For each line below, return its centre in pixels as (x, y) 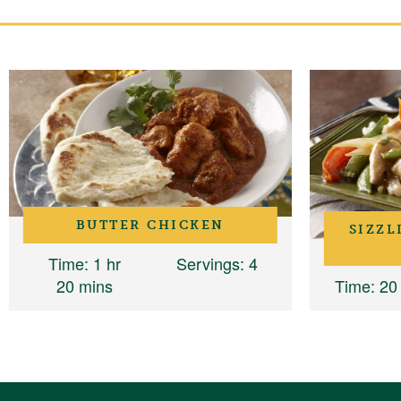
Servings (208, 264)
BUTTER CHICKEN (150, 225)
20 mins (84, 286)
